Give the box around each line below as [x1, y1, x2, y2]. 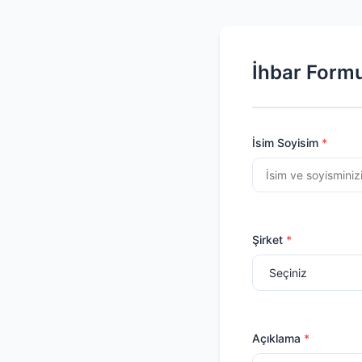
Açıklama [252, 331, 301, 345]
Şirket [252, 233, 283, 246]
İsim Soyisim [252, 136, 318, 149]
